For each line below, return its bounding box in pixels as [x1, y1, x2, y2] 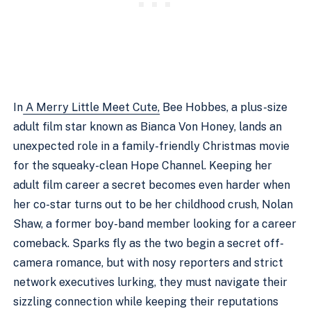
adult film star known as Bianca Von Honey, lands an [13, 120, 283, 133]
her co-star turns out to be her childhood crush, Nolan [13, 198, 294, 211]
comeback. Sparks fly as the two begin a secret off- [13, 237, 285, 250]
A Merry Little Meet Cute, [23, 101, 160, 114]
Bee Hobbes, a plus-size [160, 101, 288, 114]
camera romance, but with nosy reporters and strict [13, 256, 284, 269]
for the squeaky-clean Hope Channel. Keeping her [13, 159, 273, 172]
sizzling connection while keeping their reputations [13, 295, 279, 308]
